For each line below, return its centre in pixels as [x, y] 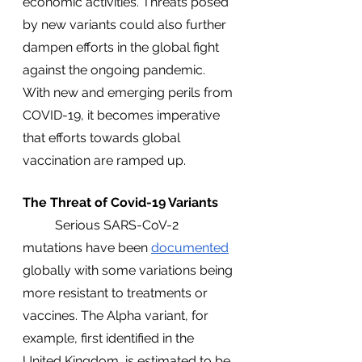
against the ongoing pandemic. [116, 70]
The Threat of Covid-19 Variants [120, 202]
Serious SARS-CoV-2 [39, 225]
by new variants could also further [126, 25]
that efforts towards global [103, 138]
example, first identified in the [110, 338]
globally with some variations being [129, 270]
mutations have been [87, 248]
